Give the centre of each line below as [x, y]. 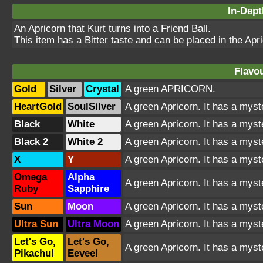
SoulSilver [92, 107]
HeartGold [38, 107]
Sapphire [88, 189]
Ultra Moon [93, 224]
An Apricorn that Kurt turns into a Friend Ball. [112, 28]
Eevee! [83, 253]
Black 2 [31, 142]
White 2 [85, 142]
